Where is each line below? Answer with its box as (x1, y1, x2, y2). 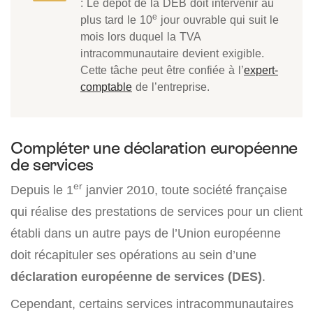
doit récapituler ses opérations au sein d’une (10, 247, 256, 263)
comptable (80, 80, 132, 94)
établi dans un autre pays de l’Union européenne (10, 226, 281, 241)
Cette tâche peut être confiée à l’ (80, 63, 244, 78)
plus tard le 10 (80, 13, 152, 27)
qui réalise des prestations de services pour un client (10, 204, 303, 219)
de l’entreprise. (132, 80, 210, 94)
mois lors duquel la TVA (80, 29, 201, 44)
